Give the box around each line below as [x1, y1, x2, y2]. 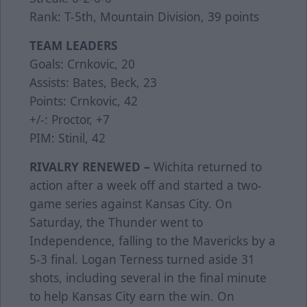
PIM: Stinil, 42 [29, 130, 106, 147]
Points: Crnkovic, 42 [29, 93, 138, 110]
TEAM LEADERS [29, 37, 118, 54]
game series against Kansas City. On [29, 195, 232, 212]
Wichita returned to [150, 158, 262, 175]
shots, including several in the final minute [29, 269, 267, 286]
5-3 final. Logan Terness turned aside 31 [29, 251, 255, 268]
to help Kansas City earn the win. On [29, 288, 234, 305]
